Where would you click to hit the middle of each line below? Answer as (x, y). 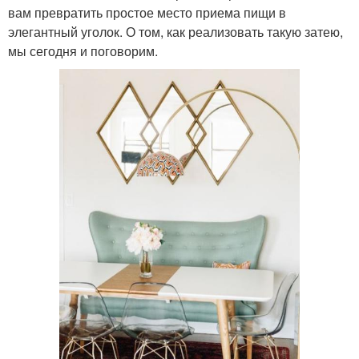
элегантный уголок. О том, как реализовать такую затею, (175, 31)
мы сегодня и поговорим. (83, 50)
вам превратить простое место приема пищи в (147, 12)
